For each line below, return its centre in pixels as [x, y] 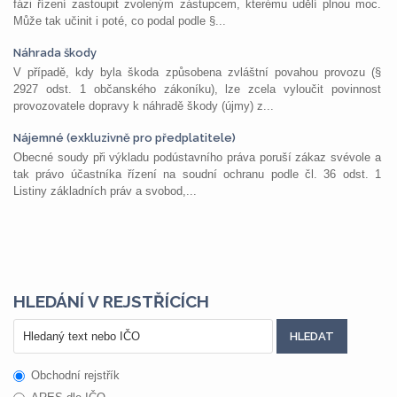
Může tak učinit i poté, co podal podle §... [120, 21]
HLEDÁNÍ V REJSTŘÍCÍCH [111, 301]
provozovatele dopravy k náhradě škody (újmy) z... [144, 106]
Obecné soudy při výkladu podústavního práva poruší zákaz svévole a [197, 157]
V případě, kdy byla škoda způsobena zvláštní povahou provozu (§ [197, 72]
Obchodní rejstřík [75, 375]
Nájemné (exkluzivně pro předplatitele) [125, 138]
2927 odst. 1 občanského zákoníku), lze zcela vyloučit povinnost [197, 89]
